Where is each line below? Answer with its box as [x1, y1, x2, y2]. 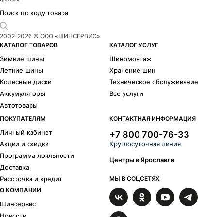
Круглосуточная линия [109, 140, 181, 148]
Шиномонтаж [109, 54, 152, 62]
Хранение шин [109, 66, 156, 74]
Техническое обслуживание [109, 77, 199, 86]
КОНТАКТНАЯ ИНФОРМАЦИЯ [109, 115, 196, 123]
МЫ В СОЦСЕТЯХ [109, 175, 160, 183]
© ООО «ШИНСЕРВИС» [32, 32, 100, 40]
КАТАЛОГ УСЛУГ [109, 41, 159, 48]
